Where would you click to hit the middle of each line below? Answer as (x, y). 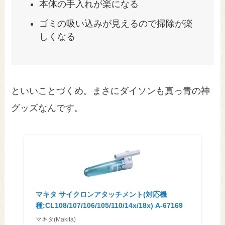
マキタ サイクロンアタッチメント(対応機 (101, 195)
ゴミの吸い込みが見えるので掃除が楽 (116, 24)
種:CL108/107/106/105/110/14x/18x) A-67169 (109, 206)
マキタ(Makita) (55, 220)
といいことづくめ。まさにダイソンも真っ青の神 (111, 91)
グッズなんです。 (47, 108)
